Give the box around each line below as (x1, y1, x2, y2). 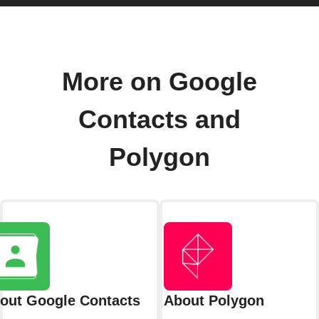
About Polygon (163, 292, 264, 308)
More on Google (62, 67, 257, 96)
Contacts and (78, 105, 241, 134)
